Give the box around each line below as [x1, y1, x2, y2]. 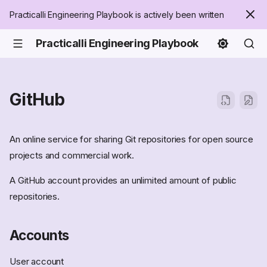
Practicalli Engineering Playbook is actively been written [10, 10, 225, 20]
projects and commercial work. [10, 150, 134, 162]
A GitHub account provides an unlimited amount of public [10, 175, 237, 187]
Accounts [10, 227, 69, 244]
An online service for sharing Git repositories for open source [10, 133, 253, 145]
